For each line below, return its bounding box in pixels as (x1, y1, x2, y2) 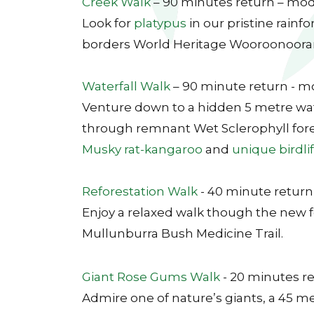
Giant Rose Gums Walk (82, 270, 220, 284)
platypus (134, 16, 186, 30)
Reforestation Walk (82, 184, 200, 198)
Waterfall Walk (82, 79, 173, 93)
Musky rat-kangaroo (82, 142, 203, 156)
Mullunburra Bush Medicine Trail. (82, 226, 283, 240)
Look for (82, 16, 134, 30)
